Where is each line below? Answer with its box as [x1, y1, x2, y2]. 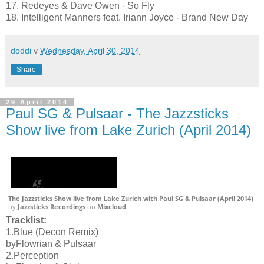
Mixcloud [97, 202, 126, 211]
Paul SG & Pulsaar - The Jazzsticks [6, 105, 229, 121]
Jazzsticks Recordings [18, 202, 85, 211]
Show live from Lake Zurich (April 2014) [6, 121, 251, 138]
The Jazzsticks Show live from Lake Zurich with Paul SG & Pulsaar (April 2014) [8, 193, 253, 203]
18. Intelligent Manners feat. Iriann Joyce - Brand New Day [6, 12, 248, 22]
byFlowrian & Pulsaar [6, 238, 96, 249]
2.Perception [6, 250, 59, 260]
